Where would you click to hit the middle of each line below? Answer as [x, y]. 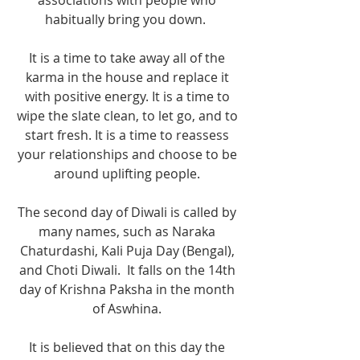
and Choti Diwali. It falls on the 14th [129, 270]
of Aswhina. [129, 309]
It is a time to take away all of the [129, 58]
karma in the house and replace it [129, 78]
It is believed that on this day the [129, 348]
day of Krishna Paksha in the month [129, 290]
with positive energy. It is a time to [129, 97]
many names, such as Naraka [129, 232]
